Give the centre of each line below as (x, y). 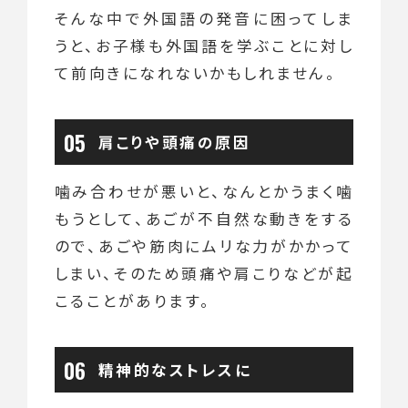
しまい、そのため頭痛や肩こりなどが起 (204, 274)
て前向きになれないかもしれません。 (195, 72)
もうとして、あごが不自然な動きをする (204, 219)
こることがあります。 (133, 301)
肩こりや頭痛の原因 (174, 142)
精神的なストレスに (175, 369)
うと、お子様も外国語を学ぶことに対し (204, 45)
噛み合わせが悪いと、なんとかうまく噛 (204, 192)
